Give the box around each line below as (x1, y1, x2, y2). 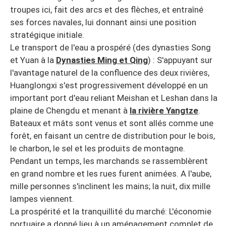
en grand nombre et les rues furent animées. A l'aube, (10, 168, 211, 179)
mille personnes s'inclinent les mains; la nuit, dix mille (10, 181, 210, 191)
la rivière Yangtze (130, 105, 198, 116)
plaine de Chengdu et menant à (10, 105, 130, 116)
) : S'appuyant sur (148, 54, 212, 65)
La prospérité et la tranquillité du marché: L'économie (10, 206, 211, 216)
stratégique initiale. (10, 29, 84, 40)
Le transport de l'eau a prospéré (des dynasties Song (10, 42, 211, 52)
